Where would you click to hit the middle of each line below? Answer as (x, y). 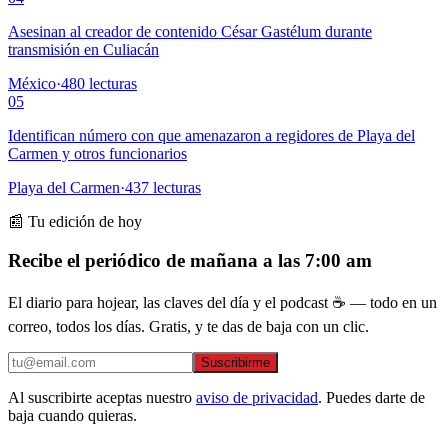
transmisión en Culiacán (83, 50)
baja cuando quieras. (72, 415)
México (32, 84)
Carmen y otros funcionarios (97, 154)
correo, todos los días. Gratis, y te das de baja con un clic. (188, 326)
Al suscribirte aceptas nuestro (100, 397)
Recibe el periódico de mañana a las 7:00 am (190, 260)
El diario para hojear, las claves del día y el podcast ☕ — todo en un (222, 302)
